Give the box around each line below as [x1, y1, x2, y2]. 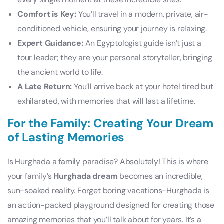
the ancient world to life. [17, 66, 103, 77]
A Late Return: [17, 81, 72, 92]
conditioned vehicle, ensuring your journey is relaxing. [17, 23, 207, 34]
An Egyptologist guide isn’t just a [83, 37, 201, 48]
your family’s [7, 170, 54, 181]
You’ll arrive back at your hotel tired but [72, 81, 213, 92]
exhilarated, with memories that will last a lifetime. [17, 95, 195, 106]
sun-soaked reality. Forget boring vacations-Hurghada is [7, 185, 209, 196]
